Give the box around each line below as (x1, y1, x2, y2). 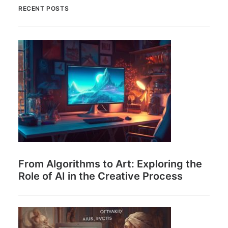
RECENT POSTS (18, 5, 69, 12)
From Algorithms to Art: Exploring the (18, 158, 202, 170)
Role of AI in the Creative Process (18, 170, 183, 182)
